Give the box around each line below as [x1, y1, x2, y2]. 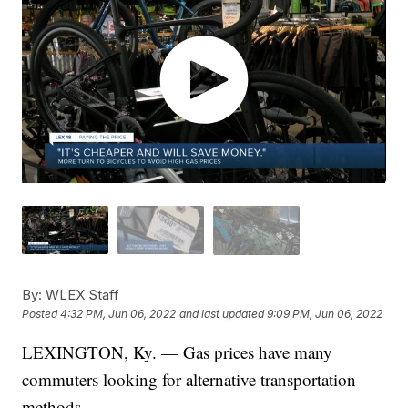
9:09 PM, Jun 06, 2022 [267, 307, 383, 321]
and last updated [179, 307, 265, 321]
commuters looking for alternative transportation [22, 367, 357, 391]
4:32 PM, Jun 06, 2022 [60, 307, 177, 321]
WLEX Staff [42, 285, 120, 303]
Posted [22, 307, 61, 321]
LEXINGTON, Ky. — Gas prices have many [22, 340, 333, 363]
